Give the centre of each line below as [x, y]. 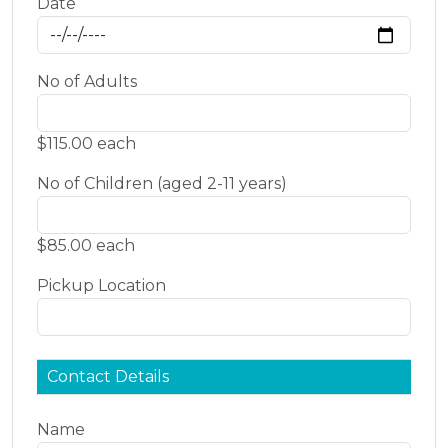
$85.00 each [86, 246]
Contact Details [108, 377]
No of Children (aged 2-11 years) [162, 184]
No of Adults [87, 82]
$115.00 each [86, 144]
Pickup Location [101, 286]
